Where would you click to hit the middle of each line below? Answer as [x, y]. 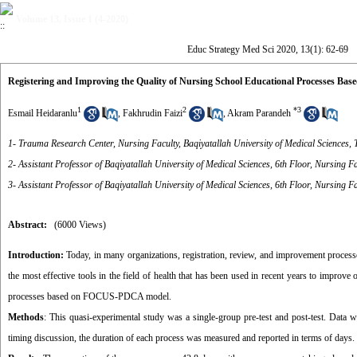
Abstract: [27, 225]
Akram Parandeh [259, 113]
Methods [26, 317]
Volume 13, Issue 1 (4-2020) [72, 19]
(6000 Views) [80, 225]
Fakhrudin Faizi [153, 113]
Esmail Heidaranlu [43, 113]
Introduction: [37, 255]
